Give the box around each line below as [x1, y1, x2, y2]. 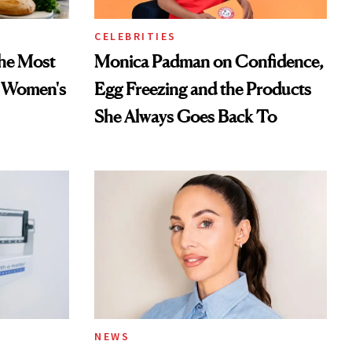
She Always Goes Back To [94, 106, 277, 127]
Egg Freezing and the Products [94, 79, 311, 100]
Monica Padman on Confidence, [94, 51, 324, 72]
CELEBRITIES [94, 29, 177, 44]
